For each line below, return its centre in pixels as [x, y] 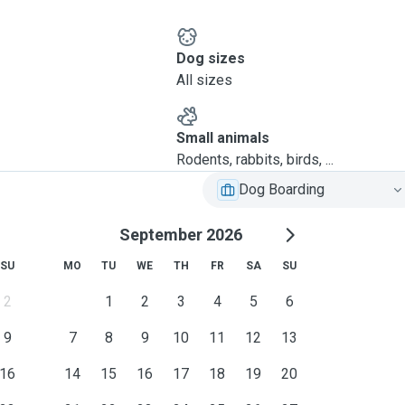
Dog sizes [210, 58]
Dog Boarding [282, 189]
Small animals [222, 138]
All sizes [204, 80]
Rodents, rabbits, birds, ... [254, 160]
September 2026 [181, 235]
